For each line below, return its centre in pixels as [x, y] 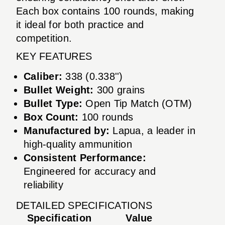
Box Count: [51, 117]
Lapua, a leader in [152, 130]
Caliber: [43, 76]
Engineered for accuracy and [90, 171]
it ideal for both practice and [80, 24]
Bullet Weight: [59, 90]
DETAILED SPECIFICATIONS [84, 205]
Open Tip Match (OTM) [137, 103]
